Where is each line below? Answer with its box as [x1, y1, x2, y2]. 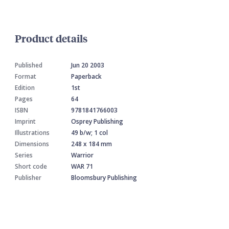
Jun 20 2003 [71, 60, 104, 70]
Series [15, 150, 33, 159]
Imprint [15, 117, 36, 126]
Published [15, 60, 42, 70]
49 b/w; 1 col [71, 128, 108, 137]
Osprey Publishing [71, 117, 123, 126]
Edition [15, 83, 35, 92]
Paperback [71, 72, 102, 81]
